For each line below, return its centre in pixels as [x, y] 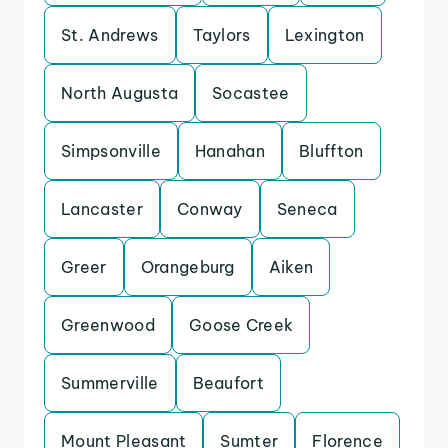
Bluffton [331, 151]
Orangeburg [187, 267]
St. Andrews [110, 35]
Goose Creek [241, 325]
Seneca [307, 209]
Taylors [221, 35]
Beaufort [228, 383]
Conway [209, 209]
